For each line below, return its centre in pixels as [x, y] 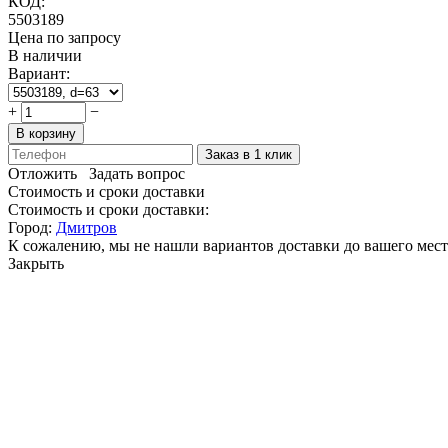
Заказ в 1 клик [248, 154]
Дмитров [86, 227]
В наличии [45, 55]
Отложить [42, 173]
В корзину [46, 133]
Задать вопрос [137, 173]
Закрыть [36, 263]
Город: [32, 227]
